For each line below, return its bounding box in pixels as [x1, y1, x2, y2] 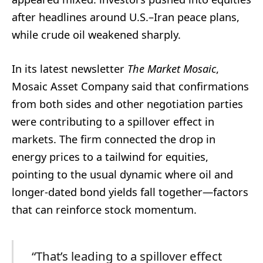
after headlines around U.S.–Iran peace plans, [12, 9, 240, 24]
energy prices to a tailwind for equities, [12, 149, 208, 164]
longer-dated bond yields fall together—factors [12, 184, 248, 199]
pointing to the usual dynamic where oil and [12, 167, 233, 181]
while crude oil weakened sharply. [12, 27, 181, 42]
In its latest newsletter [12, 61, 127, 76]
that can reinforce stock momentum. [12, 202, 197, 217]
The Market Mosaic [127, 61, 216, 76]
